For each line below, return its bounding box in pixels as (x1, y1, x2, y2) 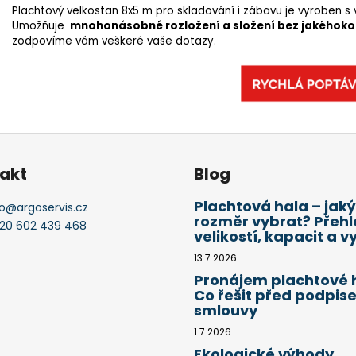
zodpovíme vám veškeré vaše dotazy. (12, 33, 216, 49)
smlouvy (194, 300, 257, 321)
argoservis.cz (16, 199, 88, 216)
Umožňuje (12, 18, 68, 34)
